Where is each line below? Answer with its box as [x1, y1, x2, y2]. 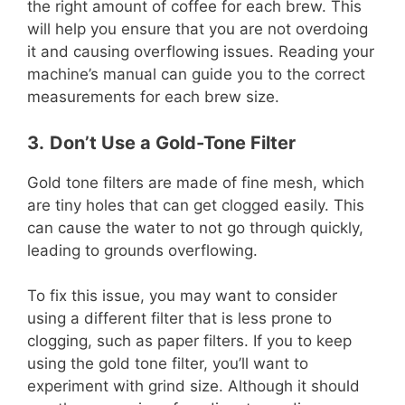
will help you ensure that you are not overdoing [27, 20, 368, 38]
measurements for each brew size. [27, 88, 279, 106]
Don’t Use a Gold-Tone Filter [50, 131, 296, 154]
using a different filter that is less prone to [27, 309, 332, 327]
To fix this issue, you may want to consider [27, 287, 337, 305]
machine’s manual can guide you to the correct [27, 65, 365, 83]
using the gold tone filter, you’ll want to [27, 354, 308, 372]
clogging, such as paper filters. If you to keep [27, 332, 352, 350]
